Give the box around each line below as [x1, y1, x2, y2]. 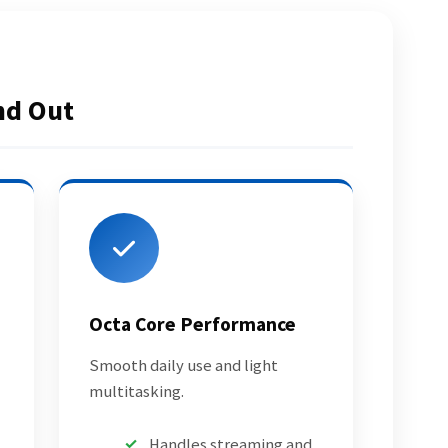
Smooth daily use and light [88, 355, 278, 377]
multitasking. [88, 381, 184, 403]
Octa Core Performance [88, 311, 296, 336]
